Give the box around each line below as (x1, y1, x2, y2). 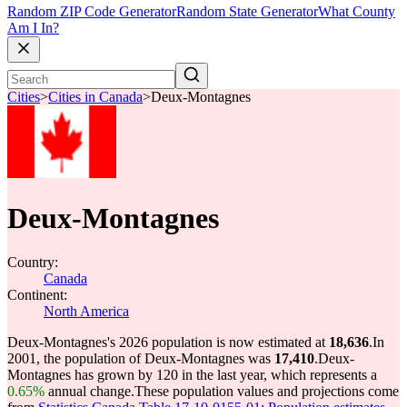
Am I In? (7, 20, 59, 36)
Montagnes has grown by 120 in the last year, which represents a (7, 367, 377, 382)
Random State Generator (176, 4, 318, 20)
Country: (7, 254, 58, 270)
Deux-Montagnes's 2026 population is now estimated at (7, 334, 329, 350)
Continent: (7, 287, 67, 303)
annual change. (45, 383, 134, 399)
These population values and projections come (134, 383, 399, 399)
